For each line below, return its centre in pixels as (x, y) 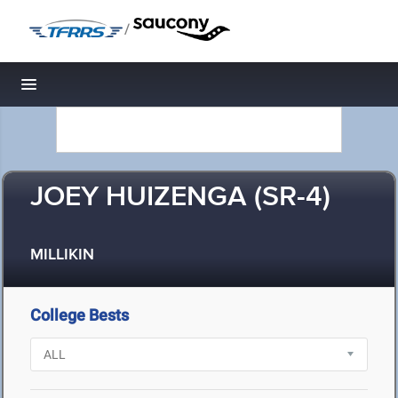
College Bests (80, 315)
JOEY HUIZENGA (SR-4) (180, 198)
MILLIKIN (62, 255)
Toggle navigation (89, 89)
